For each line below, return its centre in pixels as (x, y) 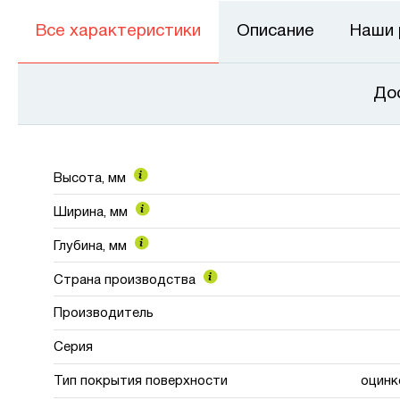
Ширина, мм (92, 212)
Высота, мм (92, 178)
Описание (276, 31)
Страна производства (126, 280)
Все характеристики (119, 31)
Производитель (104, 313)
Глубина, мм (92, 246)
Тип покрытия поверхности (141, 381)
